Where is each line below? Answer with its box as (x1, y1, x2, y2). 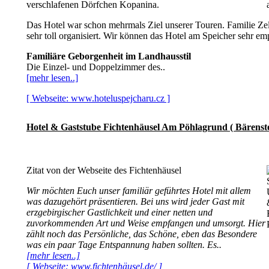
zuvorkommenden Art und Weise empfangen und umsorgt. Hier (26, 218, 265, 228)
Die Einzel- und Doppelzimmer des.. (26, 62, 165, 72)
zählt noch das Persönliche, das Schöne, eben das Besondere (26, 229, 257, 239)
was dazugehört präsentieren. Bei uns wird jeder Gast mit (26, 196, 244, 207)
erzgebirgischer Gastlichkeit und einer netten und (26, 207, 213, 217)
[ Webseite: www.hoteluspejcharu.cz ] (26, 93, 170, 103)
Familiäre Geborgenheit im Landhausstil (26, 51, 191, 61)
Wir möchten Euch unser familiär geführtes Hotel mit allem (26, 186, 251, 196)
